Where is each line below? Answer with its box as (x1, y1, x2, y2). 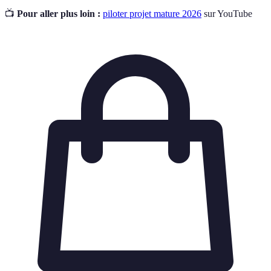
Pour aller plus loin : (17, 8, 100, 19)
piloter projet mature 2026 (103, 8, 201, 19)
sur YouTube (201, 8, 252, 19)
